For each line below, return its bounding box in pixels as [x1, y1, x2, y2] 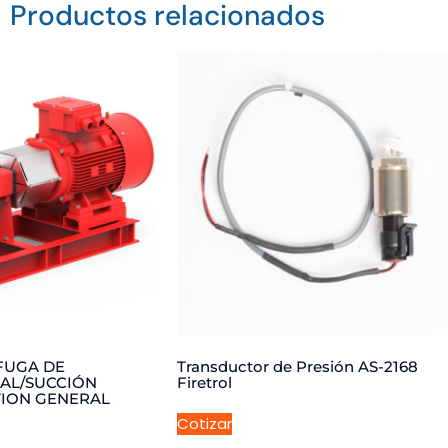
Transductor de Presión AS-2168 [177, 356, 418, 376]
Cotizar [177, 412, 232, 434]
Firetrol [177, 372, 232, 392]
